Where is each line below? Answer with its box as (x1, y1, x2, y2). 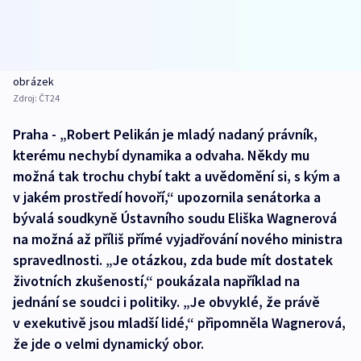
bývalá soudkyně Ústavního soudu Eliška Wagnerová (13, 209, 337, 228)
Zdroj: (13, 92, 39, 105)
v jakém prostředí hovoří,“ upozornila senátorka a (13, 188, 321, 207)
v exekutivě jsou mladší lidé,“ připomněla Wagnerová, (13, 313, 346, 333)
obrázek (13, 74, 55, 89)
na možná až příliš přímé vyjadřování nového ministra (13, 230, 342, 249)
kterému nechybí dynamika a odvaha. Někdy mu (13, 146, 309, 165)
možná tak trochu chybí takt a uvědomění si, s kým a (13, 167, 340, 186)
